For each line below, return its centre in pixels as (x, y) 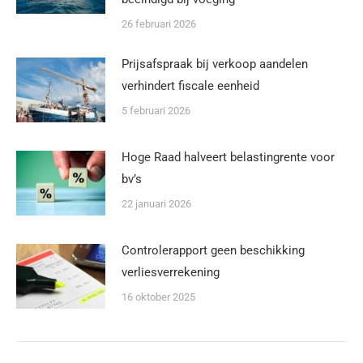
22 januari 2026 (156, 203)
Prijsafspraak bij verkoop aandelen (215, 64)
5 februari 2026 (156, 110)
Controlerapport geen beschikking (213, 250)
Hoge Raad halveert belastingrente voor (228, 157)
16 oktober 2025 (158, 297)
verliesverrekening (171, 272)
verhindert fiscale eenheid (190, 85)
